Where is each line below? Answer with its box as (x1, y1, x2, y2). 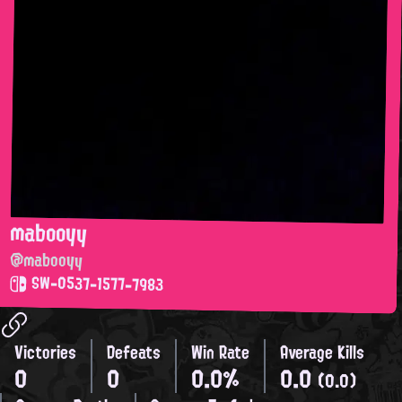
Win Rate (191, 336, 249, 369)
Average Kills (280, 336, 364, 369)
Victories (14, 336, 76, 369)
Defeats (107, 336, 161, 369)
